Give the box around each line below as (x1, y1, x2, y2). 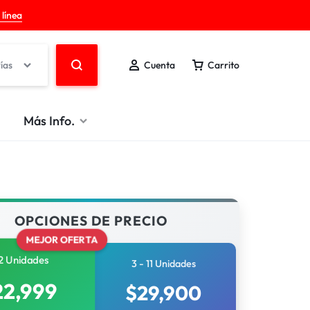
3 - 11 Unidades (131, 257, 196, 270)
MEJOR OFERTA (28, 234, 95, 245)
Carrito (208, 59, 239, 71)
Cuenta (144, 59, 175, 71)
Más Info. (24, 112, 75, 129)
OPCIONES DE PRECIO (15, 212, 167, 229)
